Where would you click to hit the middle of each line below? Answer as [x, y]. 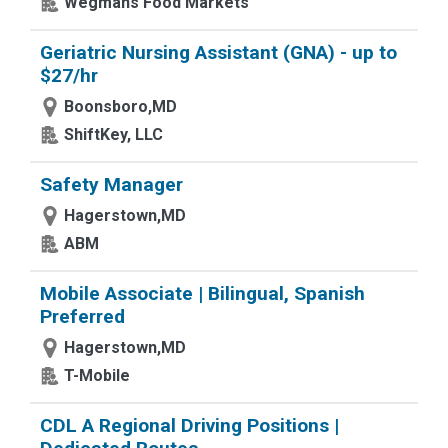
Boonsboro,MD [120, 106]
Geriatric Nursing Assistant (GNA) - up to [218, 52]
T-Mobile [97, 375]
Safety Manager [111, 184]
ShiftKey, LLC [113, 134]
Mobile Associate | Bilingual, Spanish [202, 293]
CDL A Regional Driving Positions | [189, 425]
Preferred [82, 316]
